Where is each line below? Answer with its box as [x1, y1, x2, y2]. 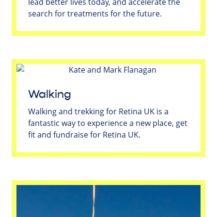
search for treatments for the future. [28, 8, 162, 19]
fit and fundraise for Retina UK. [28, 129, 140, 140]
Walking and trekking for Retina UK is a [28, 106, 169, 117]
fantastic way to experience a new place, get [28, 117, 187, 128]
